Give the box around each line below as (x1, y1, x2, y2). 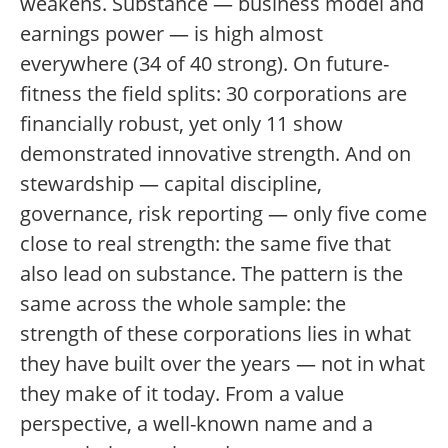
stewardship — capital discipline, (20, 170, 322, 197)
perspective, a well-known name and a (20, 410, 373, 437)
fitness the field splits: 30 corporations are (20, 80, 407, 107)
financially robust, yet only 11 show (20, 110, 343, 137)
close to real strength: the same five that (20, 230, 391, 257)
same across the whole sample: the (20, 290, 346, 317)
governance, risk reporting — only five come (20, 200, 427, 227)
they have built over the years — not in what (20, 350, 425, 377)
